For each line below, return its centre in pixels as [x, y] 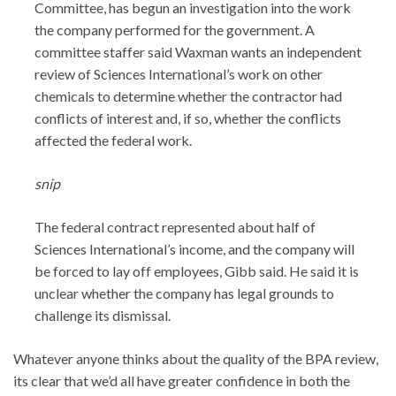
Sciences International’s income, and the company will [194, 249]
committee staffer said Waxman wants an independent [198, 52]
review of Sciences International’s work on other [179, 74]
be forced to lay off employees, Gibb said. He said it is [197, 271]
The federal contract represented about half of [175, 227]
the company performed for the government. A [175, 30]
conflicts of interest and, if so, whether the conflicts [188, 118]
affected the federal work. [113, 141]
